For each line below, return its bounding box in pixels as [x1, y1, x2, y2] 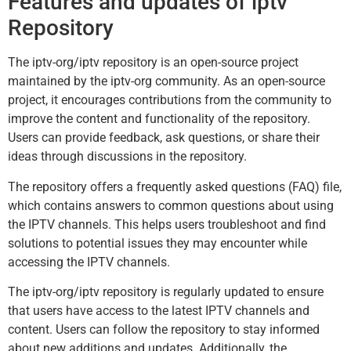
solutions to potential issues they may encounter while [8, 235, 307, 251]
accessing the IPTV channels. [8, 254, 170, 270]
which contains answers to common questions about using [8, 197, 334, 213]
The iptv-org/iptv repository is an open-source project [8, 55, 299, 71]
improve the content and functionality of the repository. [8, 111, 310, 127]
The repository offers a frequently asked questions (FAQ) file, [8, 179, 342, 194]
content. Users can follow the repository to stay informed [8, 321, 320, 337]
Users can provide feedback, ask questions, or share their [8, 130, 320, 146]
